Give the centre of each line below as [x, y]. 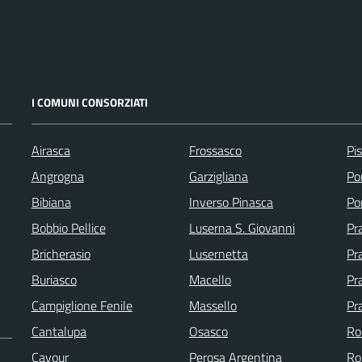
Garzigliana [218, 176]
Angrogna [57, 176]
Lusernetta [218, 253]
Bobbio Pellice [68, 227]
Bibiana [51, 202]
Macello [210, 279]
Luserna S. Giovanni [242, 227]
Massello [213, 305]
